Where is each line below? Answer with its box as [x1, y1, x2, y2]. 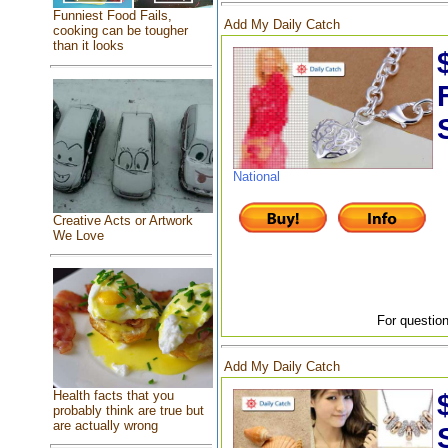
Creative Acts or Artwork [52, 213, 193, 229]
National [232, 169, 280, 185]
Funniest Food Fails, [52, 8, 172, 24]
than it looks [52, 38, 124, 54]
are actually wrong [52, 418, 158, 434]
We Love [52, 228, 104, 244]
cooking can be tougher [52, 23, 188, 39]
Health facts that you [52, 388, 174, 404]
